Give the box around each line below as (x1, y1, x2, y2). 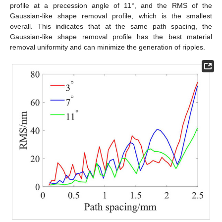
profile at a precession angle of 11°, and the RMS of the (10, 1, 212, 10)
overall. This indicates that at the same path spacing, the (10, 22, 212, 31)
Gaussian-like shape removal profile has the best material (10, 33, 212, 41)
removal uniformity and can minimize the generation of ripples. (10, 43, 205, 52)
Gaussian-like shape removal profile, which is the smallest (10, 12, 212, 20)
